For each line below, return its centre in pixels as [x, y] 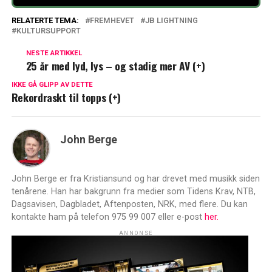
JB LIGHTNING [171, 21]
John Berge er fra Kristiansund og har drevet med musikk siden [135, 179]
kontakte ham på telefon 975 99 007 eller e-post [108, 217]
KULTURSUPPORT [48, 31]
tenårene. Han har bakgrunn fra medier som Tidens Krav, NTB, [133, 192]
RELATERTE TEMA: [45, 21]
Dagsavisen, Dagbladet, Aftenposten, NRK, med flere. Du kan [129, 205]
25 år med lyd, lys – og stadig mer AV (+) [115, 66]
